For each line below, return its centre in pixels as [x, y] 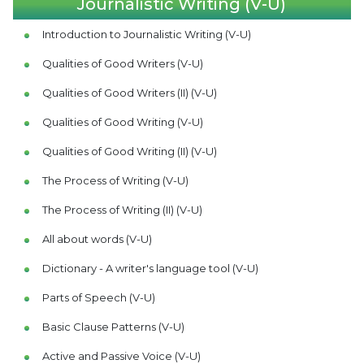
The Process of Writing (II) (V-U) [122, 210]
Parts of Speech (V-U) [98, 297]
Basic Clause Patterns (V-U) [113, 327]
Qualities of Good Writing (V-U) [122, 122]
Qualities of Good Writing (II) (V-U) [129, 151]
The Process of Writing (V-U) [115, 180]
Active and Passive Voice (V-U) [121, 356]
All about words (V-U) [97, 239]
